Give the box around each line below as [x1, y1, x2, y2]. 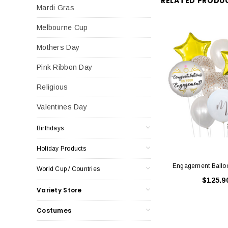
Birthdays [37, 124, 64, 132]
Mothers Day [37, 43, 80, 51]
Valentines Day [37, 102, 87, 111]
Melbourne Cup [37, 23, 88, 32]
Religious [37, 82, 68, 91]
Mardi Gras [37, 3, 74, 12]
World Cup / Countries [37, 165, 100, 173]
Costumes [37, 206, 72, 215]
